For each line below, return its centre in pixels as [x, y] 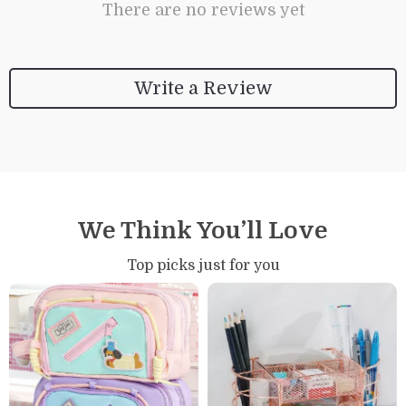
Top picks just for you [203, 266]
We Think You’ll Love [203, 231]
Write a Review [203, 88]
